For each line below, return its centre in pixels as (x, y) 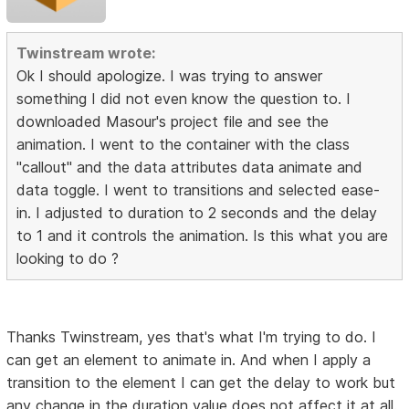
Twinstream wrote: (86, 53)
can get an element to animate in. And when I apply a (189, 360)
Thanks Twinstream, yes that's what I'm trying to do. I (192, 337)
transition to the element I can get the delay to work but (201, 383)
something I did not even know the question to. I (184, 99)
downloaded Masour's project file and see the (173, 122)
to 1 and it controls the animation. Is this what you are (203, 236)
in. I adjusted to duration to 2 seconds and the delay (197, 213)
